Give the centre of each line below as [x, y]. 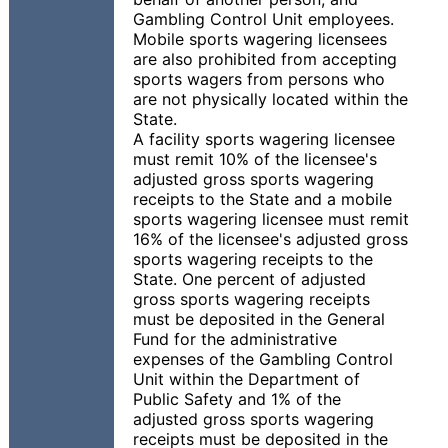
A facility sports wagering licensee [264, 139]
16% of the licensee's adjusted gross [270, 239]
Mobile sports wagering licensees [260, 39]
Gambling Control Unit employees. [263, 19]
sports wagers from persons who [259, 79]
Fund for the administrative [235, 339]
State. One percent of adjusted [249, 279]
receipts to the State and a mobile [262, 199]
